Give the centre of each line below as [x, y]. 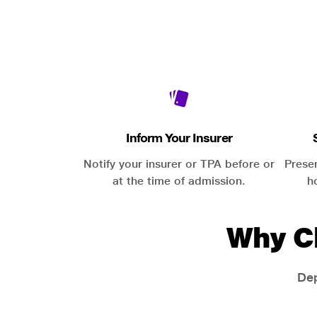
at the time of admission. [179, 181]
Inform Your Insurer [179, 138]
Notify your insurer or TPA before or [179, 164]
